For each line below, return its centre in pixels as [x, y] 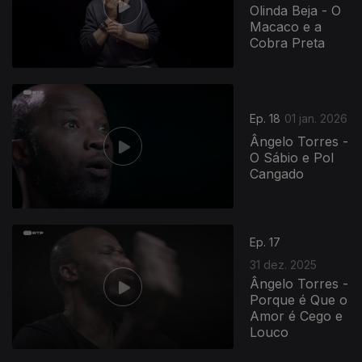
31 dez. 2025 [284, 264]
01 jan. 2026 [316, 119]
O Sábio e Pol [292, 158]
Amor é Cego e [297, 316]
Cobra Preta [288, 42]
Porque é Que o [299, 299]
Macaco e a [286, 26]
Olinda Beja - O [296, 10]
